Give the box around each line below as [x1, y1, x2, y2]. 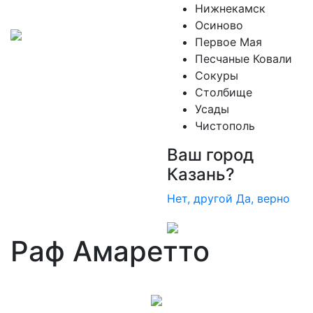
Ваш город [167, 145, 254, 165]
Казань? [167, 164, 235, 184]
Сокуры [195, 68, 238, 82]
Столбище [195, 85, 252, 99]
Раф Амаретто [10, 234, 210, 268]
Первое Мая [195, 35, 262, 49]
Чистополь [195, 119, 255, 133]
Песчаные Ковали [195, 52, 292, 66]
